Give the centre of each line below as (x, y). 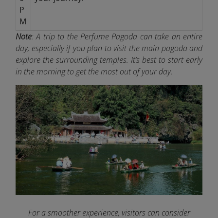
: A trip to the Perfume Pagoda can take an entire (117, 37)
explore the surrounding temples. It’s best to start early (109, 60)
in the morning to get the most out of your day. (94, 72)
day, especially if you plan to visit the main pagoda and (109, 48)
